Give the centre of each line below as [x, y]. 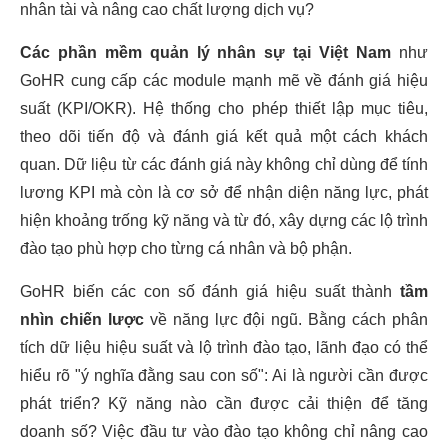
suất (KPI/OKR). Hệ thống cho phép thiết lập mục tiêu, [224, 108]
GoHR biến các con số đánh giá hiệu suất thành [210, 291]
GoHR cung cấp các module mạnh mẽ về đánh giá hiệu [224, 80]
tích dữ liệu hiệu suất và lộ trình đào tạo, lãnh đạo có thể [224, 347]
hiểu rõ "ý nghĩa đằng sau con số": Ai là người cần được [224, 375]
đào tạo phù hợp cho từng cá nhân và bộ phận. [186, 248]
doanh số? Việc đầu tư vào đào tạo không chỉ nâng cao [224, 431]
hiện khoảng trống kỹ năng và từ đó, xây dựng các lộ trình [224, 220]
